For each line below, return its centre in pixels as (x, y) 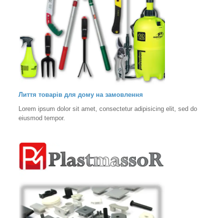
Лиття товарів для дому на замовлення (81, 94)
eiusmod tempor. (42, 118)
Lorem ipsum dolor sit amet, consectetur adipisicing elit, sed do (108, 109)
